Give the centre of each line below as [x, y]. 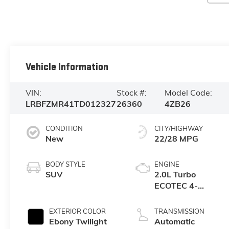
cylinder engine [184, 197]
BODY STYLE [65, 164]
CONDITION [64, 128]
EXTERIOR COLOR [77, 211]
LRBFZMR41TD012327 [71, 104]
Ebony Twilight [78, 221]
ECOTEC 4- [176, 185]
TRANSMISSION [180, 211]
